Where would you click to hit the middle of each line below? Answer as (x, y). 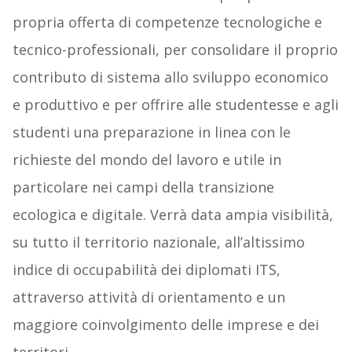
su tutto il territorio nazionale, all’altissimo (158, 242)
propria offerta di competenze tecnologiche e (167, 22)
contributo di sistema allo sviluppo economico (170, 77)
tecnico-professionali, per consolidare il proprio (175, 50)
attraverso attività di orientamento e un (148, 297)
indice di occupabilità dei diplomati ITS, (146, 270)
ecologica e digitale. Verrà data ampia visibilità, (172, 215)
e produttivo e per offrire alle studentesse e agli (175, 105)
